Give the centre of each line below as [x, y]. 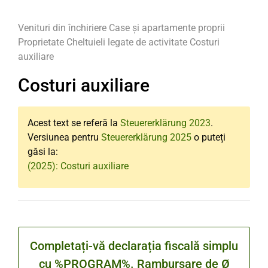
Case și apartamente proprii [167, 28]
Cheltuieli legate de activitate [127, 42]
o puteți [208, 137]
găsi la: [43, 152]
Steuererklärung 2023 [165, 123]
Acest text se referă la [74, 123]
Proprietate [42, 42]
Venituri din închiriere [62, 28]
